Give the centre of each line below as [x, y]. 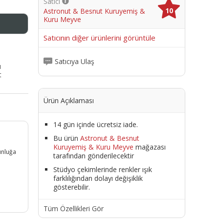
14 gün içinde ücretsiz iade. [95, 124]
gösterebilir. [71, 187]
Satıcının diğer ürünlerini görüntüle [99, 37]
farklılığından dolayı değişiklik [98, 178]
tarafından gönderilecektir [93, 155]
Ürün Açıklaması [68, 100]
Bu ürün [66, 138]
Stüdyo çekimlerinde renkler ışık [102, 169]
